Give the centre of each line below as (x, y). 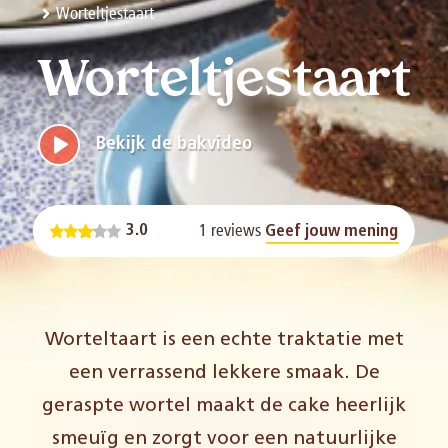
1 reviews (229, 230)
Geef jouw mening (332, 232)
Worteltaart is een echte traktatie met (224, 340)
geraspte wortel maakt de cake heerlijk (224, 406)
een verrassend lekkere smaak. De (224, 373)
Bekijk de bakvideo (174, 144)
